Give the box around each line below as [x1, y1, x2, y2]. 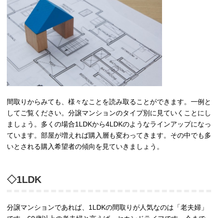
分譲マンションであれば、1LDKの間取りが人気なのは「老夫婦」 [7, 203, 208, 212]
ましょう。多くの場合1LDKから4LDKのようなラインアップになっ [7, 120, 211, 128]
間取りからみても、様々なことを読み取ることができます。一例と [7, 98, 211, 106]
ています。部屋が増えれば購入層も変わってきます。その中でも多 [7, 131, 211, 140]
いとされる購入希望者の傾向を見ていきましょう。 [7, 143, 163, 151]
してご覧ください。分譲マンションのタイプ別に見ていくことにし [7, 109, 211, 117]
